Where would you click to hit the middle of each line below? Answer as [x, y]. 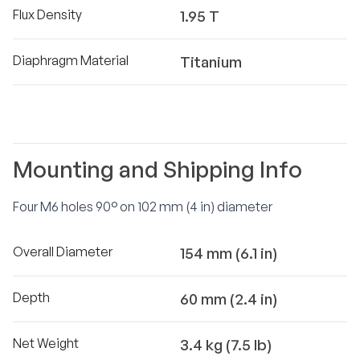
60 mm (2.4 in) [229, 299]
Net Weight [46, 343]
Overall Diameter [63, 252]
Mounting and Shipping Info [157, 169]
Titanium [211, 62]
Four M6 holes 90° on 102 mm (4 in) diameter [143, 207]
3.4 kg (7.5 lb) [226, 345]
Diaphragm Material [71, 60]
